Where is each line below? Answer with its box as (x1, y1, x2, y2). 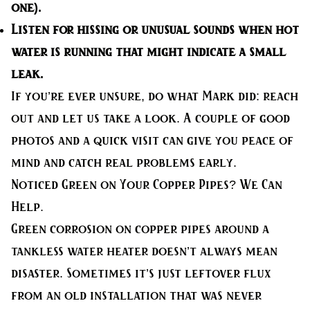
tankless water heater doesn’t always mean (11, 246, 277, 257)
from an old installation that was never (11, 290, 262, 302)
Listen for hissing (11, 24, 119, 36)
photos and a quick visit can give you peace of (11, 135, 293, 147)
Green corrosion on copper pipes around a (11, 224, 269, 235)
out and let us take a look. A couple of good (11, 113, 290, 125)
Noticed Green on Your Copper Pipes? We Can (11, 179, 282, 191)
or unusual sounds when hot (119, 24, 299, 36)
